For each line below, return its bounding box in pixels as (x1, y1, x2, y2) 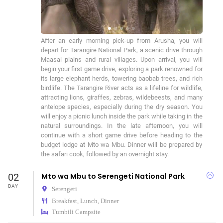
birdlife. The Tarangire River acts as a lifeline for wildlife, (40, 84, 203, 92)
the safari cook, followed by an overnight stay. (40, 150, 169, 158)
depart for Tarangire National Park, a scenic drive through (40, 46, 203, 54)
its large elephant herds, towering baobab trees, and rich (40, 75, 203, 82)
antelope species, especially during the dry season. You (40, 103, 203, 111)
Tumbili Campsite (51, 209, 101, 215)
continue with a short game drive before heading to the (40, 131, 203, 139)
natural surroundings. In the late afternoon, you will (40, 122, 203, 129)
